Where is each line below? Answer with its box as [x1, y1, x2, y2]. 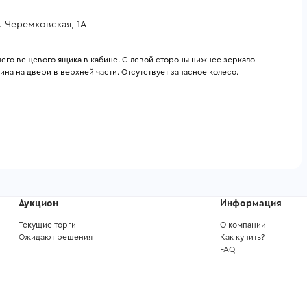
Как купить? [219, 233, 265, 241]
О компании [219, 221, 266, 229]
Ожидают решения [19, 233, 93, 241]
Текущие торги [19, 221, 76, 229]
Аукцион [19, 199, 58, 208]
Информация [219, 199, 282, 208]
